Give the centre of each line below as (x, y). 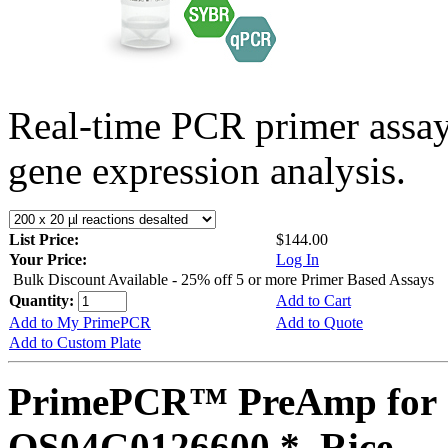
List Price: (46, 239)
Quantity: (43, 300)
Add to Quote (319, 322)
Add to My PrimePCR (80, 322)
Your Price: (48, 259)
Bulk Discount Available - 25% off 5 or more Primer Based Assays (223, 279)
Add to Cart (313, 300)
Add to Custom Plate (75, 342)
